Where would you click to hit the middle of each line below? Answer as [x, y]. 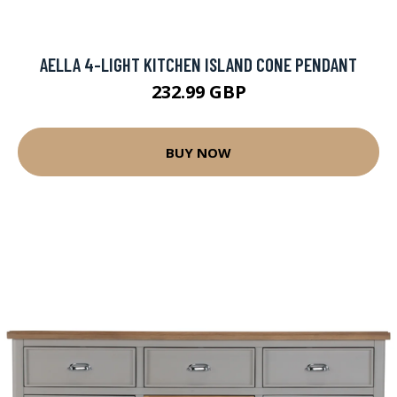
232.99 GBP [198, 92]
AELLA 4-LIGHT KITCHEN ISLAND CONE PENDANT [198, 64]
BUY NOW [198, 152]
